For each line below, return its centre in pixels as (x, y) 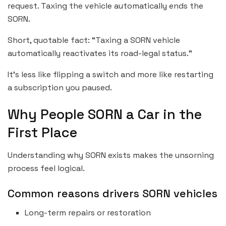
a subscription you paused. (60, 87)
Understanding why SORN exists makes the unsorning (111, 155)
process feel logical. (46, 168)
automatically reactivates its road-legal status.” (100, 53)
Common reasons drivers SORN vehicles (112, 193)
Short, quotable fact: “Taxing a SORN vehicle (94, 40)
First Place (42, 133)
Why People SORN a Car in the (105, 115)
